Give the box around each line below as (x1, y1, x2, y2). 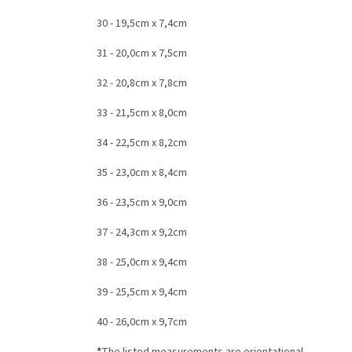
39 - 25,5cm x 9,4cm (97, 284, 187, 301)
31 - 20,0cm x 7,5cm (97, 46, 187, 62)
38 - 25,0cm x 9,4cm (97, 255, 187, 271)
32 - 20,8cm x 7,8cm (97, 75, 187, 92)
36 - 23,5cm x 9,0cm (97, 195, 187, 211)
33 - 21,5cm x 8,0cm (97, 105, 187, 122)
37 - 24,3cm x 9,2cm (97, 225, 187, 241)
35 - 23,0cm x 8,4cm (97, 165, 187, 181)
